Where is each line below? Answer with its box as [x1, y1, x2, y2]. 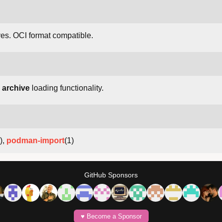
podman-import [6, 136, 64, 145]
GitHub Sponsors [84, 171, 138, 179]
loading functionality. [30, 84, 104, 93]
